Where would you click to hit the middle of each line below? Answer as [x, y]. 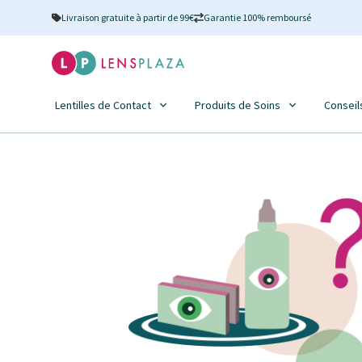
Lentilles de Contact [103, 105]
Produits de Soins [238, 105]
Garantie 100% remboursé [257, 17]
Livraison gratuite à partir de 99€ [128, 17]
